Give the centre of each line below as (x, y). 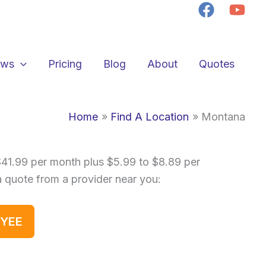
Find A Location (150, 117)
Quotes (216, 64)
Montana (223, 117)
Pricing (65, 64)
